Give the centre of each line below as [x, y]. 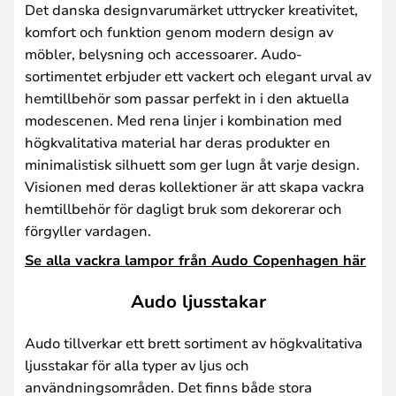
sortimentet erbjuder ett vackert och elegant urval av [198, 75]
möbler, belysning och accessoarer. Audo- [164, 53]
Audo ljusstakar [198, 301]
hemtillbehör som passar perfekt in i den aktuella [187, 97]
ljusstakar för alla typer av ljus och [137, 365]
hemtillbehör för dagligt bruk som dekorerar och [183, 208]
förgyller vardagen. [88, 230]
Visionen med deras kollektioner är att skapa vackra [194, 186]
